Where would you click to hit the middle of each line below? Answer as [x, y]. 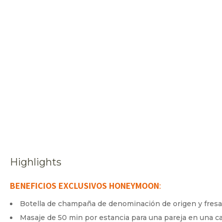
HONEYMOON [134, 186]
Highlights [36, 162]
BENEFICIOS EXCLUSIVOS [58, 186]
